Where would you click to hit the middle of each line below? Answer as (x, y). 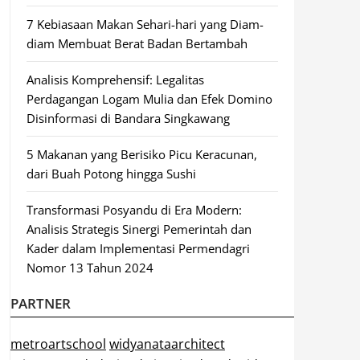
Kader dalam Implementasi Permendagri (138, 248)
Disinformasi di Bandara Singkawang (128, 118)
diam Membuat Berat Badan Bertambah (137, 43)
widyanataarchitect (167, 344)
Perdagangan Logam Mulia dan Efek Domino (149, 99)
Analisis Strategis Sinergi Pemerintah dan (139, 229)
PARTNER (40, 303)
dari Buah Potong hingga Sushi (111, 174)
